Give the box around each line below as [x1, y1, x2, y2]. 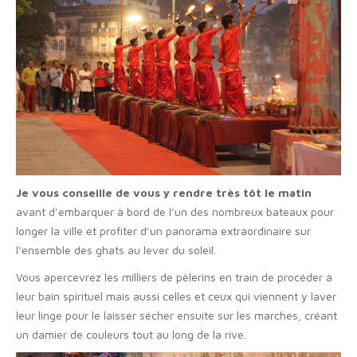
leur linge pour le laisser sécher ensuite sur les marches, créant [16, 308, 337, 323]
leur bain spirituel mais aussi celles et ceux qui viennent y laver [16, 289, 336, 304]
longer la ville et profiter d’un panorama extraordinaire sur [16, 224, 311, 238]
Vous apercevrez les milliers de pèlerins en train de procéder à [16, 270, 332, 284]
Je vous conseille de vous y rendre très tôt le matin [16, 186, 312, 200]
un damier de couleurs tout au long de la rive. [16, 328, 246, 342]
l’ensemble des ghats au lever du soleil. [16, 243, 216, 257]
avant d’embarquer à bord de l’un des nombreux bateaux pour [16, 205, 334, 219]
